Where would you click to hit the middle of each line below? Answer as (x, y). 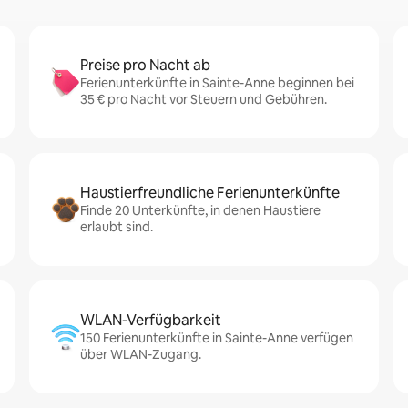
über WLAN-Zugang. (141, 354)
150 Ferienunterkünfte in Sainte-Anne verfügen (217, 338)
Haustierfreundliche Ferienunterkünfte (210, 193)
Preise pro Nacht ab (145, 65)
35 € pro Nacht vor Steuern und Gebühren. (204, 99)
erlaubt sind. (117, 227)
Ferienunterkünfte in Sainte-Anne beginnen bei (217, 83)
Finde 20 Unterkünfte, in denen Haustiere (200, 210)
